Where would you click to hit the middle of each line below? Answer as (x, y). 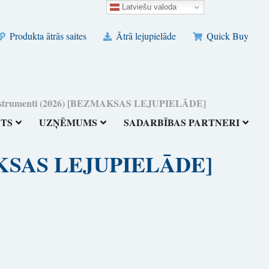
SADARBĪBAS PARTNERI (182, 122)
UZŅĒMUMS (68, 122)
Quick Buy (227, 36)
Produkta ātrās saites (47, 36)
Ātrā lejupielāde (145, 36)
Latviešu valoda (148, 7)
